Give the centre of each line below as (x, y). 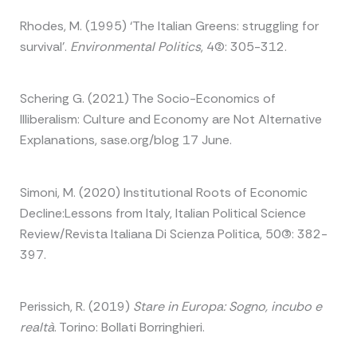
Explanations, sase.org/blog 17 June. (126, 140)
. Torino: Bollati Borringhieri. (129, 328)
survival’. (45, 46)
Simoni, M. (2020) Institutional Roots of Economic (163, 192)
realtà (37, 328)
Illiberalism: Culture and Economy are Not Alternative (171, 120)
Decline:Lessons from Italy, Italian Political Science (163, 213)
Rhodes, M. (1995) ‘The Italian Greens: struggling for (169, 25)
